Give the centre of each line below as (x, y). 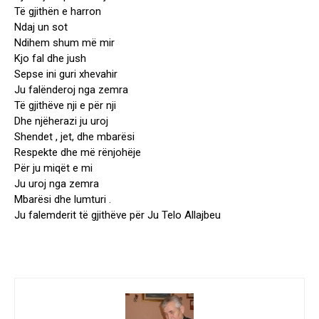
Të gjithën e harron (58, 12)
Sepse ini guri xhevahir (66, 74)
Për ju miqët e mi (53, 168)
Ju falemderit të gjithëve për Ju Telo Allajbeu (117, 215)
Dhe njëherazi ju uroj (61, 121)
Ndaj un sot (41, 27)
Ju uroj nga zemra (57, 184)
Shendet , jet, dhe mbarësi (74, 137)
